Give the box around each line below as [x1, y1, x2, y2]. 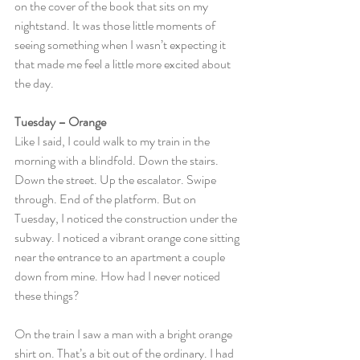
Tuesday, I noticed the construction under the [14, 209, 239, 227]
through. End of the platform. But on [14, 190, 198, 208]
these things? [14, 286, 80, 305]
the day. [14, 74, 54, 92]
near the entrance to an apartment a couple [14, 247, 227, 266]
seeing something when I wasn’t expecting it [14, 35, 228, 54]
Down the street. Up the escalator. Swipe [14, 170, 219, 189]
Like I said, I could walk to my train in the [14, 132, 212, 150]
